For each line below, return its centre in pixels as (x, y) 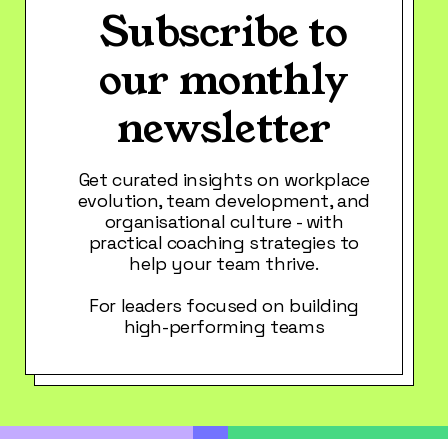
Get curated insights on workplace (224, 180)
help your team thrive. (224, 264)
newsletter (223, 129)
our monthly (224, 81)
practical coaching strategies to (224, 243)
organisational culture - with (224, 222)
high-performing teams (224, 327)
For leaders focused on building (224, 306)
